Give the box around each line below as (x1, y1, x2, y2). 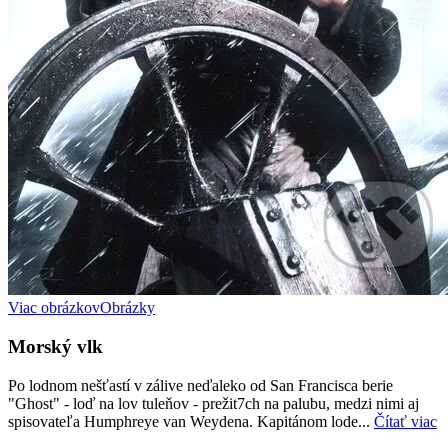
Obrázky (100, 299, 155, 317)
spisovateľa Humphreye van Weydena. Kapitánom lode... (8, 412, 374, 430)
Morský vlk (8, 336, 103, 358)
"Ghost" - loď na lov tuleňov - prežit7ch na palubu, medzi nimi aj (8, 394, 419, 412)
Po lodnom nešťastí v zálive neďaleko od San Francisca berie (8, 376, 393, 394)
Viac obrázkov (8, 299, 100, 317)
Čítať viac (374, 412, 437, 430)
